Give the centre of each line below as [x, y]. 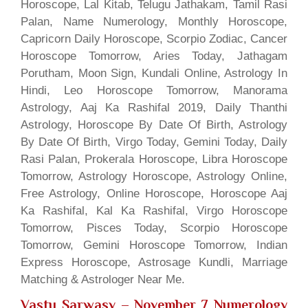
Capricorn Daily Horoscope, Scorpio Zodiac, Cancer [154, 38]
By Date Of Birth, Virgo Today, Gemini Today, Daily [154, 142]
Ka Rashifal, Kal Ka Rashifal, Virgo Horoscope [154, 210]
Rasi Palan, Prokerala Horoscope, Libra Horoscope [154, 159]
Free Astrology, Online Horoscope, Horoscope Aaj [154, 193]
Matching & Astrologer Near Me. [103, 279]
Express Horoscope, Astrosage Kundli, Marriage [154, 262]
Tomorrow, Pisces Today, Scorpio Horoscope [154, 228]
